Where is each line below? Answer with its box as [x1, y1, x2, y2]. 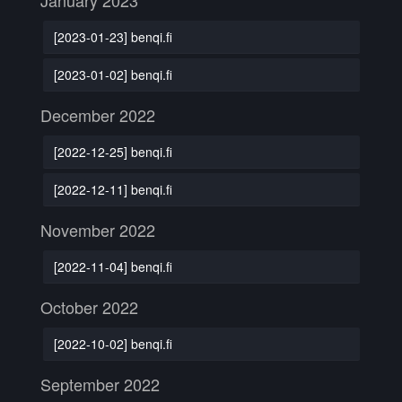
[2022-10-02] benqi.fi [53, 334, 172, 353]
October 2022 [40, 295, 138, 319]
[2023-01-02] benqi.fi [53, 65, 172, 83]
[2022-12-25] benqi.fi [53, 142, 172, 161]
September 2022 [40, 372, 160, 396]
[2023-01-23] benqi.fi [53, 27, 172, 46]
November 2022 [40, 218, 155, 241]
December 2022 [40, 103, 155, 127]
